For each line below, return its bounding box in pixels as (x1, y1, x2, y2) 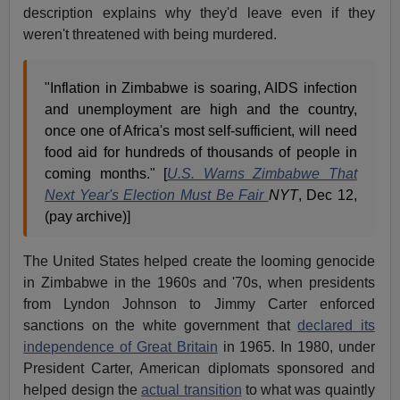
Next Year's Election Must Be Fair (45, 187, 269, 203)
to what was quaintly (241, 381, 375, 397)
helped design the (23, 381, 142, 397)
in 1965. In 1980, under (217, 338, 375, 354)
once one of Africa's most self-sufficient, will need (45, 122, 357, 138)
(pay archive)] (45, 208, 131, 224)
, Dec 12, (297, 187, 357, 203)
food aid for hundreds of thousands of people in (45, 144, 357, 160)
